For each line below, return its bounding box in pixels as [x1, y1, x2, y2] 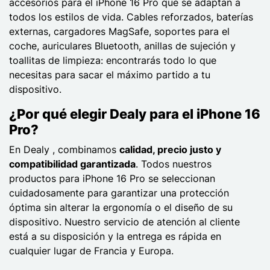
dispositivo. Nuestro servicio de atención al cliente [9, 215, 240, 228]
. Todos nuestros [136, 157, 212, 170]
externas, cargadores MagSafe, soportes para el [9, 25, 230, 37]
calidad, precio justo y [119, 143, 221, 155]
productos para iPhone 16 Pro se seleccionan [9, 172, 215, 184]
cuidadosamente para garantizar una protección [9, 186, 229, 199]
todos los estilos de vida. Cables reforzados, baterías [9, 10, 253, 23]
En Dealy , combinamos [9, 143, 119, 155]
